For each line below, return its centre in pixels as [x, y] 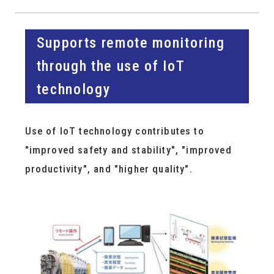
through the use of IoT [111, 66]
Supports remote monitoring [131, 43]
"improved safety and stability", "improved [128, 150]
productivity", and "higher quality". [109, 168]
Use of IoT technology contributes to [114, 131]
